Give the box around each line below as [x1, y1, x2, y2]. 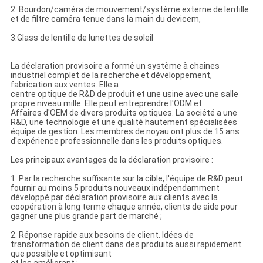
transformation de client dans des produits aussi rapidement [10, 240, 241, 249]
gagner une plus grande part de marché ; [10, 211, 162, 221]
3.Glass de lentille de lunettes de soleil [10, 33, 153, 43]
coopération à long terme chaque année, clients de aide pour [10, 202, 238, 212]
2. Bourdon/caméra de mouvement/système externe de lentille [10, 5, 249, 15]
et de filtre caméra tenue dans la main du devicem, [10, 14, 201, 24]
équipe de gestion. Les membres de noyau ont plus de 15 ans [10, 127, 240, 137]
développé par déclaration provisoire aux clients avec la [10, 193, 218, 203]
